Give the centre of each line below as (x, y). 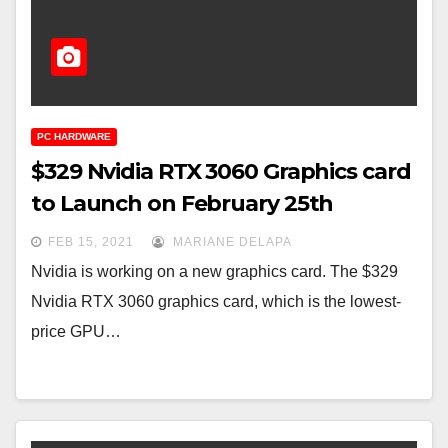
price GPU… (76, 332)
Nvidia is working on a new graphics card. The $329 (214, 272)
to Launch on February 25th (182, 204)
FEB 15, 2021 (91, 242)
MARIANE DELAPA (230, 242)
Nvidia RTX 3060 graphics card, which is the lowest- (216, 302)
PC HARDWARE (74, 137)
